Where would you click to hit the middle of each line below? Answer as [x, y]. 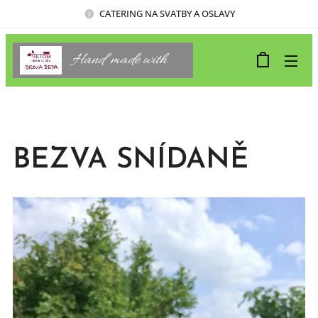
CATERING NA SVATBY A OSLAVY [167, 13]
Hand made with [120, 60]
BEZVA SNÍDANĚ [131, 160]
